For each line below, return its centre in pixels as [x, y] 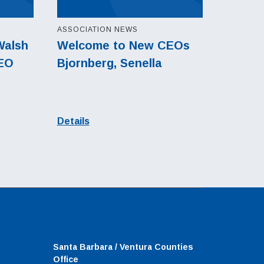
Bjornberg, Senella [109, 63]
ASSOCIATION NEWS [97, 30]
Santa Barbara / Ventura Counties [123, 247]
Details [73, 121]
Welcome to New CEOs [123, 46]
